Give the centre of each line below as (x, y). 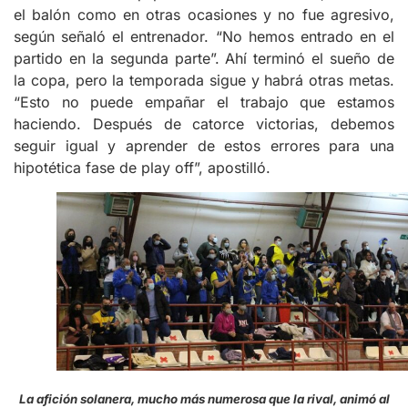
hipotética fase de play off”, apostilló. (142, 168)
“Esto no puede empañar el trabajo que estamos (204, 102)
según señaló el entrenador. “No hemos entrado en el (204, 37)
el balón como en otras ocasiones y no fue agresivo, (204, 15)
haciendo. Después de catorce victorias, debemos (204, 124)
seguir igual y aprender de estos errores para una (204, 146)
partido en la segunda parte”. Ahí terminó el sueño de (204, 59)
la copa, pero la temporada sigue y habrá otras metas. (204, 81)
